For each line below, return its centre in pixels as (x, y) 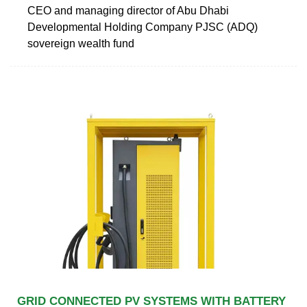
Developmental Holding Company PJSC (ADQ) (143, 27)
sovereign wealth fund (81, 43)
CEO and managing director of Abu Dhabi (128, 10)
